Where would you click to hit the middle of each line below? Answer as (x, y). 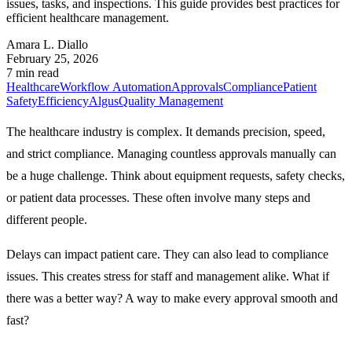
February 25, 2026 (52, 58)
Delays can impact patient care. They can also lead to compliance (167, 254)
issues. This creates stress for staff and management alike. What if (168, 276)
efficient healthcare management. (88, 17)
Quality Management (171, 101)
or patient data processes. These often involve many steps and (158, 197)
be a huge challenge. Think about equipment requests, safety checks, (176, 175)
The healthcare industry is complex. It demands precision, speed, (166, 131)
